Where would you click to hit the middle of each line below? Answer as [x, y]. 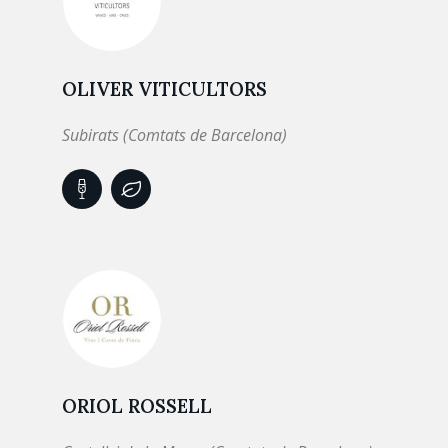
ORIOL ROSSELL [137, 406]
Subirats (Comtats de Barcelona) [174, 135]
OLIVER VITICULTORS [164, 89]
